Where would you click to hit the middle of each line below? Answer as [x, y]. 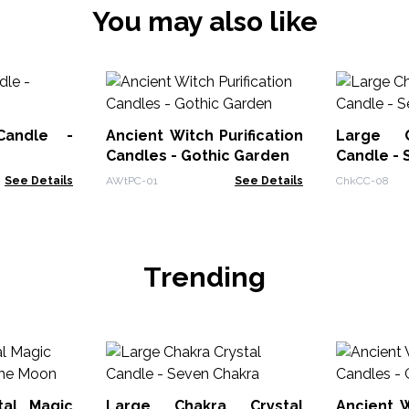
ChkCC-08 [362, 181]
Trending [204, 277]
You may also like [204, 21]
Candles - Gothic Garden [198, 156]
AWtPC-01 [132, 181]
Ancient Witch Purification [204, 136]
